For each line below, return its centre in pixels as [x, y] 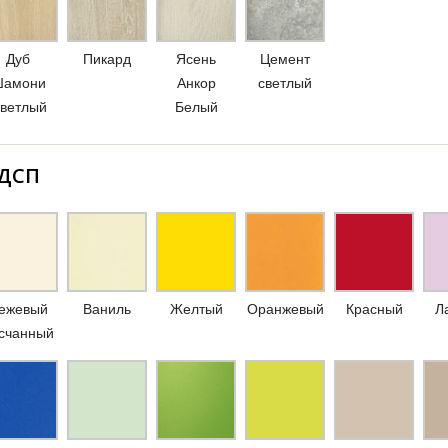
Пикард [107, 59]
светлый [285, 83]
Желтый [196, 309]
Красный [374, 309]
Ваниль [107, 309]
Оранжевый [285, 309]
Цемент [285, 59]
